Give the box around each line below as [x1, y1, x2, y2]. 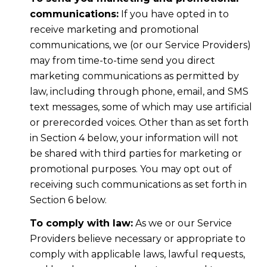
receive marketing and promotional [29, 24, 199, 36]
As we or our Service [132, 217, 232, 229]
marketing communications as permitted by [29, 70, 239, 82]
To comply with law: [29, 217, 133, 229]
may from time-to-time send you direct [29, 55, 215, 67]
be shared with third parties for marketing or [29, 148, 242, 160]
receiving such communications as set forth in [29, 179, 247, 191]
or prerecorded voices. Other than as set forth [29, 117, 249, 129]
